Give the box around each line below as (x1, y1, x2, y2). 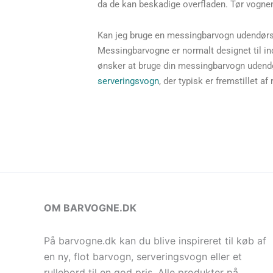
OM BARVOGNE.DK (44, 202, 136, 214)
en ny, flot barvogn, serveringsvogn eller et (44, 250, 242, 263)
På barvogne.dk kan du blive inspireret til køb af (44, 235, 266, 247)
